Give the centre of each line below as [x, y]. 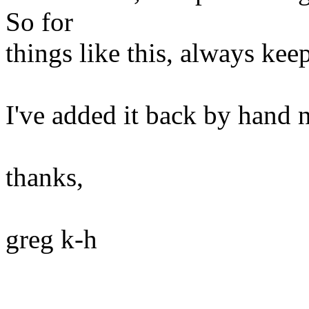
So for [39, 22]
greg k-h [51, 239]
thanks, [44, 177]
